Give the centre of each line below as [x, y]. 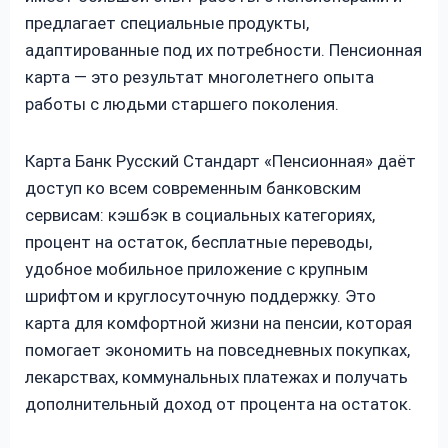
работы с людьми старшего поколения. [182, 103]
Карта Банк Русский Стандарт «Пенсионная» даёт [220, 160]
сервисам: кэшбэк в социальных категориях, [200, 214]
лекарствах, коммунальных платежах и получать [216, 376]
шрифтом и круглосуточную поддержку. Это [200, 295]
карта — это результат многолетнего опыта [199, 76]
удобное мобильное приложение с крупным [196, 268]
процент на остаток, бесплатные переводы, [198, 241]
